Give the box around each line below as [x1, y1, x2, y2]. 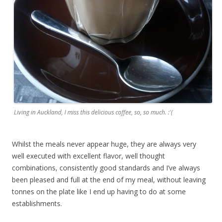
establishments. [12, 199, 62, 209]
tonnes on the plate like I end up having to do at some [12, 187, 186, 197]
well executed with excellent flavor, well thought [12, 151, 165, 161]
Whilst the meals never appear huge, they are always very [12, 139, 196, 149]
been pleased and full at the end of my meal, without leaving [12, 175, 206, 185]
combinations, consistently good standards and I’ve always [12, 163, 200, 173]
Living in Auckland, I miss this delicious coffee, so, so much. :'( [14, 108, 172, 117]
